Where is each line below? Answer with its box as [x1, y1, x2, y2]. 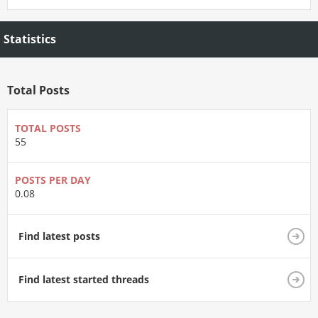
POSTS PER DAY [15, 173, 91, 187]
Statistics [4, 31, 56, 48]
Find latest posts [18, 229, 100, 243]
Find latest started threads [18, 272, 149, 286]
